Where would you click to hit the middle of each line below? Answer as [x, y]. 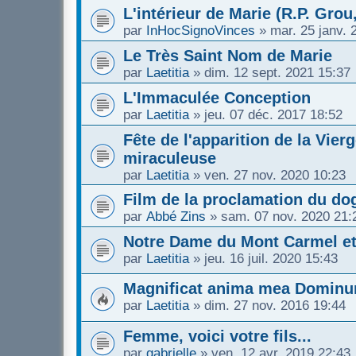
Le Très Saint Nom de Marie [228, 56]
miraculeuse [170, 159]
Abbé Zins [176, 217]
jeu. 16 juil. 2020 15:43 [271, 259]
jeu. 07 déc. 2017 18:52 [273, 115]
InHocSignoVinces [201, 31]
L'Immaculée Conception [217, 98]
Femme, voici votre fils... [217, 336]
